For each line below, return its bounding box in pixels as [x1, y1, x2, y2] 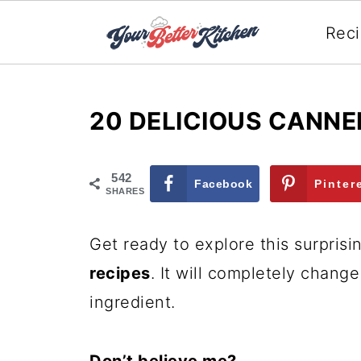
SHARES [106, 186, 144, 196]
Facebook [194, 177, 252, 190]
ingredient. [89, 293, 176, 312]
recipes [89, 263, 151, 283]
